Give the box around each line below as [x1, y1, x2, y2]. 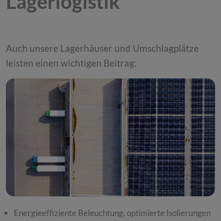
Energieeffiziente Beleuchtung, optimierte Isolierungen [14, 208, 211, 219]
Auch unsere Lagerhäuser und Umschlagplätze [6, 43, 199, 54]
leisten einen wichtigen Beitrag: [6, 58, 137, 69]
